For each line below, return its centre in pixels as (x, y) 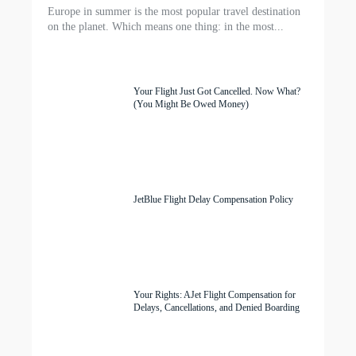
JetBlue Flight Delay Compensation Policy (214, 200)
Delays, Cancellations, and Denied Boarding (217, 308)
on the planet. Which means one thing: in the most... (166, 27)
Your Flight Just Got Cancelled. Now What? (217, 92)
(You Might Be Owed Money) (192, 104)
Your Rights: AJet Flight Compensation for (215, 295)
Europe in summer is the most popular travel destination (174, 12)
